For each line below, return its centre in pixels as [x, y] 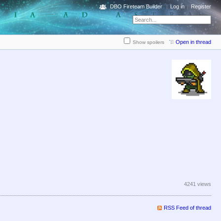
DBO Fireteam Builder [136, 6]
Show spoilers [148, 42]
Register [201, 6]
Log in [177, 6]
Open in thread [193, 42]
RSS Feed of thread [187, 207]
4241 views [198, 184]
